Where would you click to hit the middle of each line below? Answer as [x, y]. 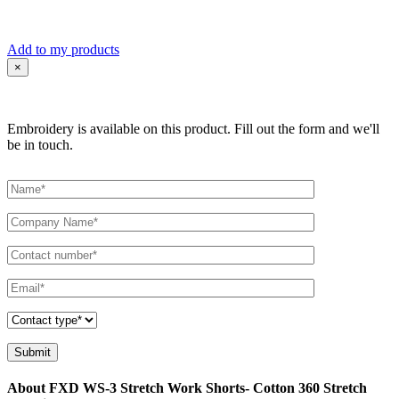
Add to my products [63, 49]
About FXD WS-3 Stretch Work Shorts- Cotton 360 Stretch [187, 387]
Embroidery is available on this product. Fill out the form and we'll [193, 128]
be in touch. [40, 144]
